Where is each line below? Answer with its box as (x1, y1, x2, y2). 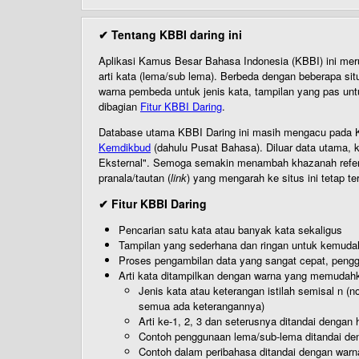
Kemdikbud (99, 139, 151, 155)
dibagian (99, 99, 140, 114)
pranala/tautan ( (99, 170, 171, 185)
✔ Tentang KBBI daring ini (99, 26, 242, 42)
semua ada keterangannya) (139, 298, 264, 313)
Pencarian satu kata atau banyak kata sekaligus (119, 222, 342, 237)
